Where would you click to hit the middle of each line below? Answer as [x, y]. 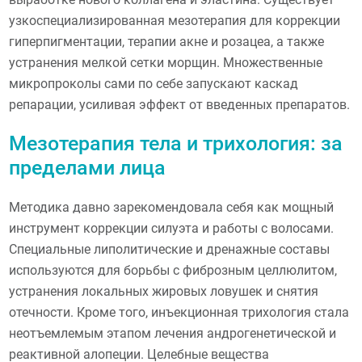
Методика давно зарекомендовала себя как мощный [172, 208]
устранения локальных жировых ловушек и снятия [164, 292]
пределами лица [88, 168]
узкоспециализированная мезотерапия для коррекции [175, 20]
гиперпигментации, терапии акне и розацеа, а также [167, 41]
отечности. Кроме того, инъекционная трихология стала [179, 313]
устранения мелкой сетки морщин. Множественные [166, 62]
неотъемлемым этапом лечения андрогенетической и [173, 334]
